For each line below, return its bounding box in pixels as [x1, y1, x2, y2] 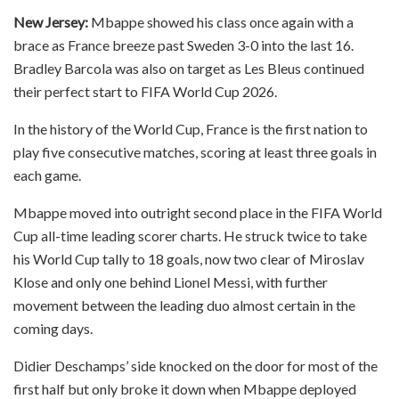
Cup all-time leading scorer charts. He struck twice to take [13, 226, 367, 244]
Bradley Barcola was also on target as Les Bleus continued [13, 59, 364, 77]
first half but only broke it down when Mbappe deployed [13, 379, 356, 397]
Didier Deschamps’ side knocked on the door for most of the [13, 356, 378, 374]
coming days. [13, 319, 93, 337]
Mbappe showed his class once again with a [88, 12, 354, 30]
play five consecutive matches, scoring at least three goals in [13, 142, 377, 160]
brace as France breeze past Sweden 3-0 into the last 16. [13, 36, 354, 53]
